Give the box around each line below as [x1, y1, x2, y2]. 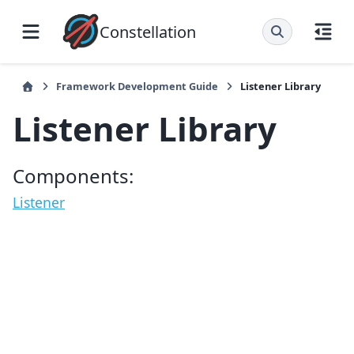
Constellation [100, 21, 196, 43]
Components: [13, 163, 134, 190]
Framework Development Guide [56, 79, 218, 93]
